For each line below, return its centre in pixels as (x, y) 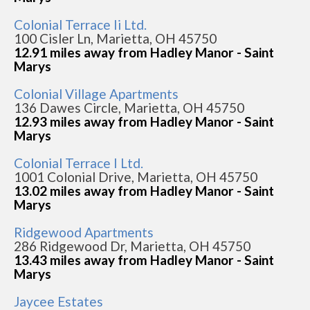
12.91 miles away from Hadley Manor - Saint (144, 52)
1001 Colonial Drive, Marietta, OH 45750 (136, 177)
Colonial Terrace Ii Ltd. (80, 25)
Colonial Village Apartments (96, 94)
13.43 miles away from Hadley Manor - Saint (144, 260)
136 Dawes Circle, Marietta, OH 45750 (129, 108)
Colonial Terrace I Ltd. (79, 163)
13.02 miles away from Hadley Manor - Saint (144, 191)
